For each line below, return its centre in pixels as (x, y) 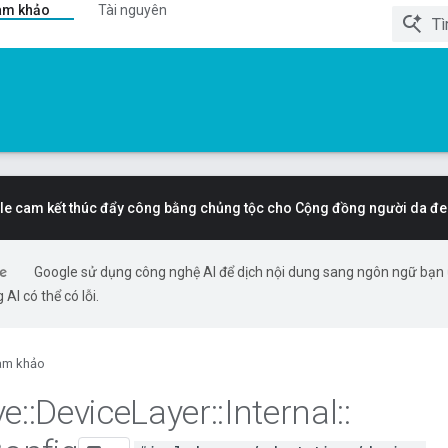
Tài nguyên (132, 10)
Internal (280, 412)
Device (83, 412)
